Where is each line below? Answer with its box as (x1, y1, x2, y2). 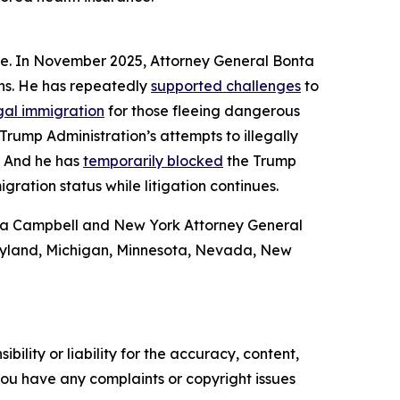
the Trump (223, 152, 296, 170)
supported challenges (151, 77, 301, 95)
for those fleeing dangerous (104, 102, 300, 120)
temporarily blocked (83, 152, 223, 170)
